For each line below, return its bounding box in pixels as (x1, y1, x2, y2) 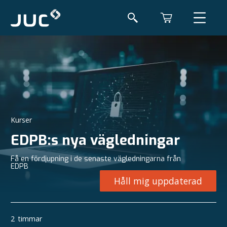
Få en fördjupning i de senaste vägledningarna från (11, 154, 181, 164)
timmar (18, 213, 42, 223)
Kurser (11, 115, 32, 125)
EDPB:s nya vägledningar (11, 131, 180, 149)
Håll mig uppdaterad (114, 175, 202, 187)
